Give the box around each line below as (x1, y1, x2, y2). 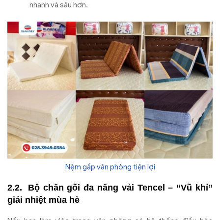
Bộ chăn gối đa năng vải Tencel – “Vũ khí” (27, 182, 213, 192)
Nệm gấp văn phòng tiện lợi (65, 163, 155, 172)
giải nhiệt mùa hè (7, 194, 80, 205)
